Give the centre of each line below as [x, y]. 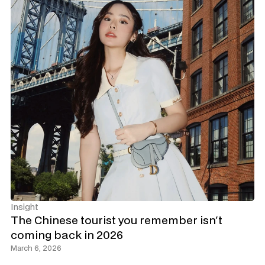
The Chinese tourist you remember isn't [117, 221]
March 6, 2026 [36, 248]
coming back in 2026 [67, 235]
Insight [25, 207]
